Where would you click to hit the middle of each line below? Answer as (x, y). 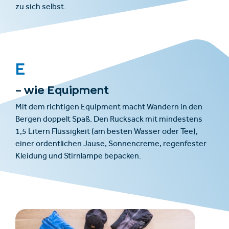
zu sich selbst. (41, 7)
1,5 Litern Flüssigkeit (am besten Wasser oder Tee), (107, 132)
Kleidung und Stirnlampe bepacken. (78, 157)
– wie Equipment (62, 90)
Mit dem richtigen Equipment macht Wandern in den (109, 108)
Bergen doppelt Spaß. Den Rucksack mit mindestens (109, 120)
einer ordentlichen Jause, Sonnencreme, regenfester (111, 144)
